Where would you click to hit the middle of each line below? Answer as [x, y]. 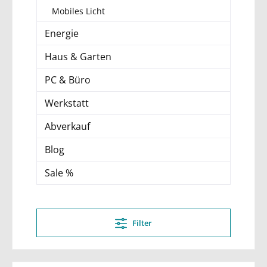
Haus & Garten [78, 56]
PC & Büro [68, 80]
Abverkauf [67, 126]
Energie [62, 33]
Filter [142, 223]
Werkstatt [67, 103]
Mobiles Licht [78, 11]
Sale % [59, 173]
